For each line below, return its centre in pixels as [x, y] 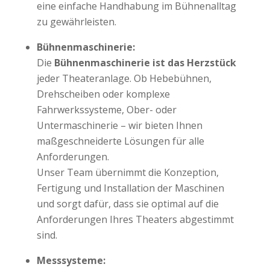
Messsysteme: [71, 261]
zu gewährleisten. [76, 22]
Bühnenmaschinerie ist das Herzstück [145, 63]
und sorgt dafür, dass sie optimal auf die [127, 204]
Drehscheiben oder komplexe [103, 94]
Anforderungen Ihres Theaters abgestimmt [135, 220]
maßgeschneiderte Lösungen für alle [120, 141]
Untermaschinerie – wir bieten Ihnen [119, 126]
